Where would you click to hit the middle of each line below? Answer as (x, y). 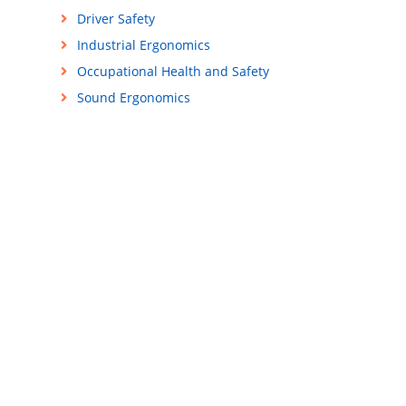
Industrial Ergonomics (143, 45)
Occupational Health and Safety (173, 72)
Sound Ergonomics (133, 98)
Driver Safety (116, 19)
